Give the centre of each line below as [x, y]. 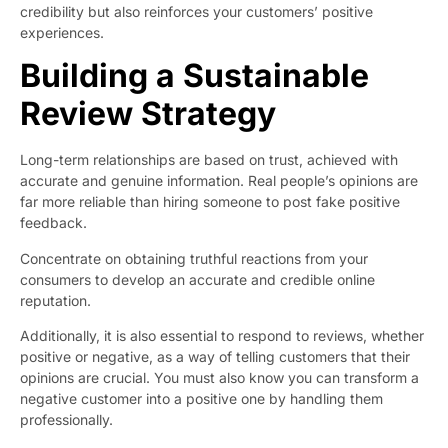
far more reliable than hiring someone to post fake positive [210, 202]
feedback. [55, 223]
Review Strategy [148, 114]
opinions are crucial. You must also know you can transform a [219, 377]
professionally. [66, 419]
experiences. [62, 32]
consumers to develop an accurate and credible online [197, 279]
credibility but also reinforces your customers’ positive [196, 11]
